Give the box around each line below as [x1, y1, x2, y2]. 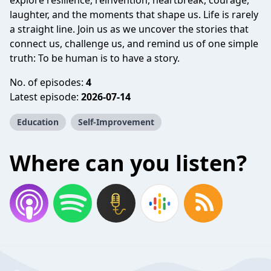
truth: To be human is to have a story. [10, 51, 180, 65]
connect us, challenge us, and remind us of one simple [10, 37, 258, 50]
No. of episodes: [10, 76, 86, 89]
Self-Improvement [78, 116, 154, 128]
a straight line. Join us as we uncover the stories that [10, 22, 249, 36]
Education [17, 116, 59, 128]
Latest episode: [10, 90, 81, 103]
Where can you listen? [10, 148, 247, 178]
